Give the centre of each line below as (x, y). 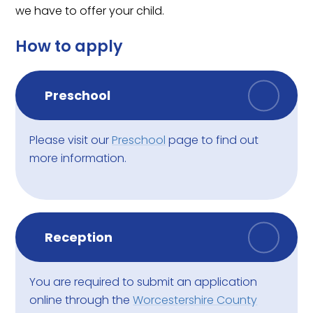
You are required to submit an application (144, 282)
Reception (79, 238)
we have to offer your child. (90, 10)
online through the (81, 300)
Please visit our (71, 140)
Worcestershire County (195, 300)
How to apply (70, 46)
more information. (78, 159)
